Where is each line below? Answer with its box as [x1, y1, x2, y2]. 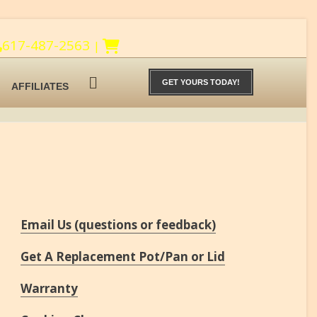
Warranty [21, 280, 78, 296]
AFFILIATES [11, 81, 69, 92]
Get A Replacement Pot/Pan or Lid [21, 248, 225, 265]
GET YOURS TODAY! [162, 78, 240, 86]
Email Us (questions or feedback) [21, 217, 216, 233]
